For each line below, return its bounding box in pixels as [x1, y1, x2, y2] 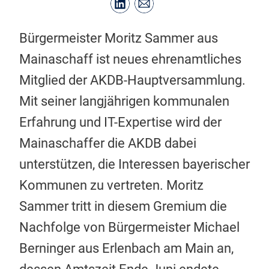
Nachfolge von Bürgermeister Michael [19, 219, 240, 235]
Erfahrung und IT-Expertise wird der [19, 114, 222, 130]
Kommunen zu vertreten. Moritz [19, 177, 204, 193]
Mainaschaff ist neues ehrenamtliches [19, 51, 241, 67]
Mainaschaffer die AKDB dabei [19, 135, 196, 151]
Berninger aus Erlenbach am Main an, [19, 240, 234, 256]
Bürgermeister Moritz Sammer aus [19, 30, 218, 46]
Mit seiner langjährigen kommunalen [19, 93, 229, 109]
